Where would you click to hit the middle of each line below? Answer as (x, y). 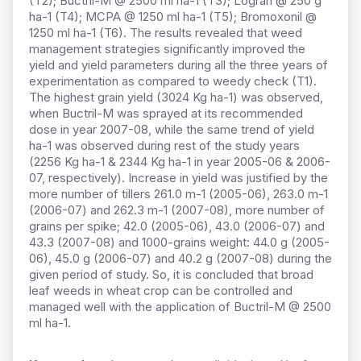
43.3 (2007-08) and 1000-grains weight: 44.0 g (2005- (179, 243)
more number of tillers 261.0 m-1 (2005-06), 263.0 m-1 (178, 194)
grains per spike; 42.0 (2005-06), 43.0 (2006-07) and (177, 226)
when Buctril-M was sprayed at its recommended (166, 114)
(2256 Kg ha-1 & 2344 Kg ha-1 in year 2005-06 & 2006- (180, 162)
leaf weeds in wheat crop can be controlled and (161, 291)
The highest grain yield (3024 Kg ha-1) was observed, (176, 98)
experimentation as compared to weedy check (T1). (173, 81)
